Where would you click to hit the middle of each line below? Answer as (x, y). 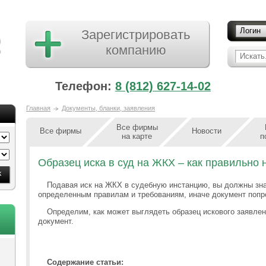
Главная (38, 108)
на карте (137, 136)
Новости (206, 131)
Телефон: (85, 86)
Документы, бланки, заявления (108, 108)
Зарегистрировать (136, 35)
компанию (136, 50)
